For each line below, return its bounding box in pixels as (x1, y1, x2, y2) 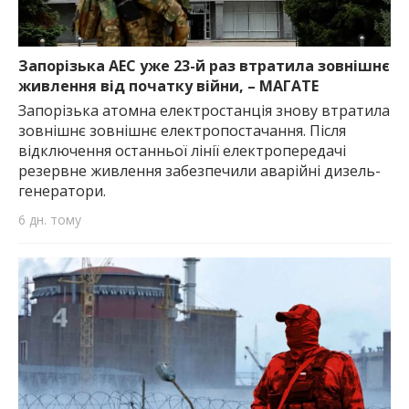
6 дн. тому (18, 210, 81, 228)
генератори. (18, 180, 106, 201)
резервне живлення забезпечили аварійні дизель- (18, 160, 381, 181)
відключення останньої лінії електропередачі (18, 140, 346, 161)
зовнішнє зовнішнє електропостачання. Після (18, 120, 346, 141)
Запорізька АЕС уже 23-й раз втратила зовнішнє (18, 55, 390, 76)
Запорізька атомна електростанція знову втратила (18, 100, 390, 121)
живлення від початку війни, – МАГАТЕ (18, 75, 319, 96)
